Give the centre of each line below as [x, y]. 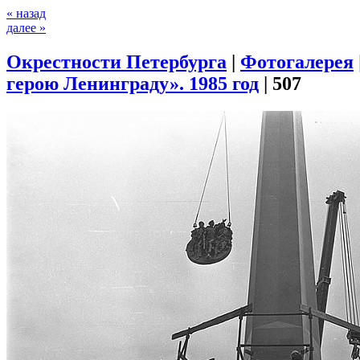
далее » [26, 28]
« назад [26, 13]
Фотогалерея [297, 61]
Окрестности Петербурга [117, 61]
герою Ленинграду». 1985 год [133, 83]
